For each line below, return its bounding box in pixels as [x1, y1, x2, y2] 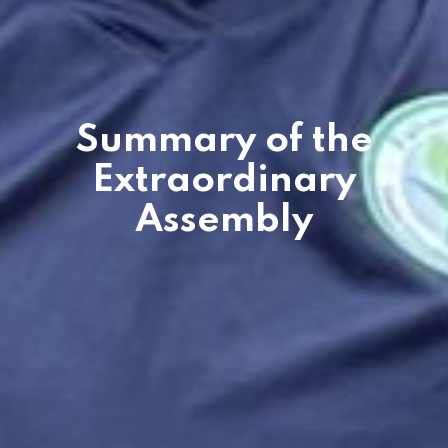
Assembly [135, 201, 313, 240]
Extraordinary [92, 161, 356, 200]
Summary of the [75, 121, 373, 160]
